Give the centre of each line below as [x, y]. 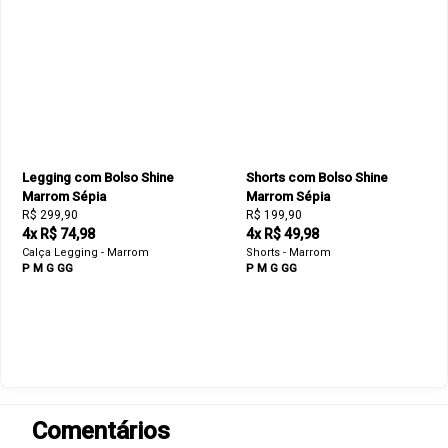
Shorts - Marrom [288, 253]
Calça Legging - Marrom [85, 253]
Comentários [101, 431]
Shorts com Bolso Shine [317, 178]
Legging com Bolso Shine [98, 178]
